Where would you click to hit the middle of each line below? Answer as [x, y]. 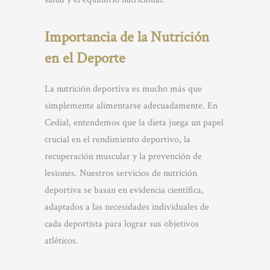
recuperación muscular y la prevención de [123, 156]
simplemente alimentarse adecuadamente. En [131, 106]
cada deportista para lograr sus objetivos [122, 224]
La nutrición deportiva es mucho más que [123, 89]
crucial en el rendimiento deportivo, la [118, 140]
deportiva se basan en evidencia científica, [124, 190]
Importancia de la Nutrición [127, 37]
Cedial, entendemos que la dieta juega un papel [134, 123]
